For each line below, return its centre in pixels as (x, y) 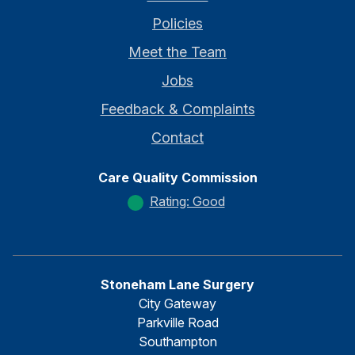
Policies (177, 23)
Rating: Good (187, 201)
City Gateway (177, 303)
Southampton (177, 341)
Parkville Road (177, 322)
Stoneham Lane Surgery (177, 284)
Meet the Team (177, 52)
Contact (177, 137)
